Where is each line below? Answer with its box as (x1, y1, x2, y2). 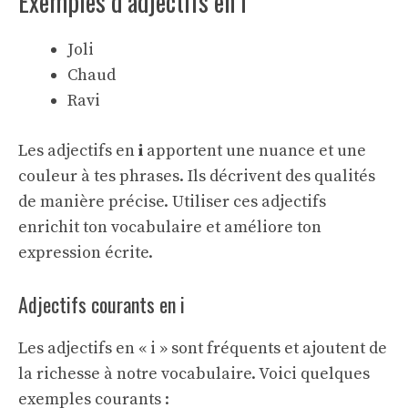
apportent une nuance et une (143, 140, 366, 161)
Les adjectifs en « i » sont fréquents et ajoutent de (18, 338, 387, 359)
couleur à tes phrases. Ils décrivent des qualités (18, 166, 375, 187)
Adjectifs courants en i (18, 290, 185, 319)
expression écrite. (18, 242, 153, 263)
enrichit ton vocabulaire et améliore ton (18, 217, 321, 238)
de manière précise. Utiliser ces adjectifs (18, 191, 326, 212)
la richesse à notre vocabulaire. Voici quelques (18, 363, 370, 384)
